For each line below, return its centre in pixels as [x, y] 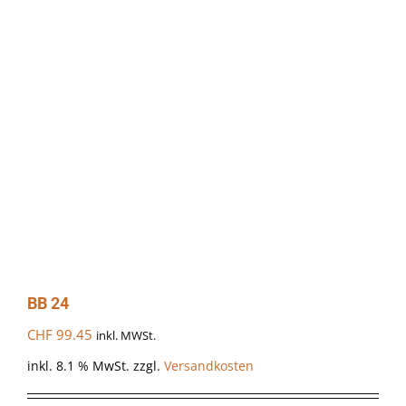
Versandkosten [209, 366]
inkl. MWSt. [126, 336]
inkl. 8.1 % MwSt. [78, 366]
